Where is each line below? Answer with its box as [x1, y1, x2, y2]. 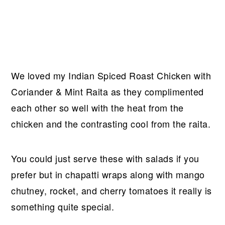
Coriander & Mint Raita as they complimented [11, 84, 204, 98]
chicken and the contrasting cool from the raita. [11, 117, 211, 130]
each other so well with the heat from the [11, 100, 184, 114]
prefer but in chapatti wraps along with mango [11, 167, 205, 181]
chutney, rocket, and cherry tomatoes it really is [11, 183, 212, 197]
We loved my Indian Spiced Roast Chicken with [11, 68, 211, 82]
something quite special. [11, 199, 115, 213]
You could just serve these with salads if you [11, 151, 199, 165]
